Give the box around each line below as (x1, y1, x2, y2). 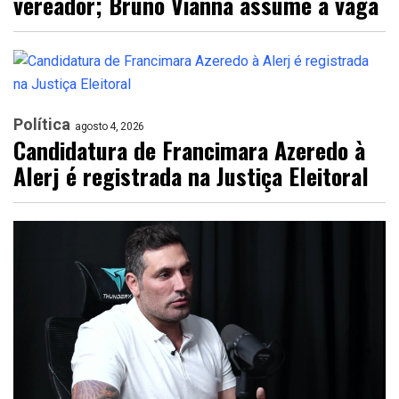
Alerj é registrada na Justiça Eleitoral (13, 159, 369, 193)
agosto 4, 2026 (75, 120, 144, 133)
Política (13, 115, 70, 134)
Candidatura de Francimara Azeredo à (13, 133, 365, 167)
